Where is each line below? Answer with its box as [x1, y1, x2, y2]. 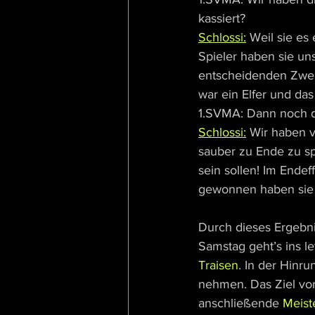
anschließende [198, 296, 283, 311]
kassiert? [198, 11, 245, 26]
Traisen [198, 258, 238, 273]
